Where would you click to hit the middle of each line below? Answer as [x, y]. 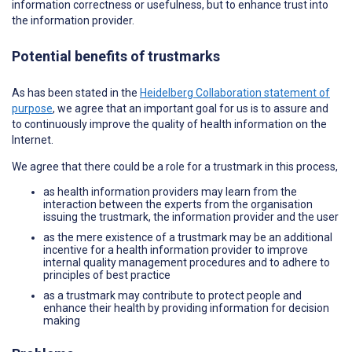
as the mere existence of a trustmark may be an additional [188, 237]
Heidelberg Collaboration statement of [235, 92]
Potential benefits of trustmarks [116, 56]
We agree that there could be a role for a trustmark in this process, [175, 166]
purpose [32, 108]
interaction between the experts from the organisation [178, 204]
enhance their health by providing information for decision [186, 308]
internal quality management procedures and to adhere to [187, 262]
